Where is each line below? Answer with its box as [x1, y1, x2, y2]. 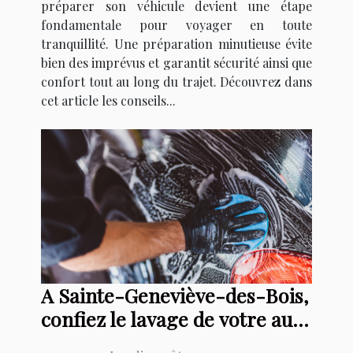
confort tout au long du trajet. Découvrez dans [41, 72, 312, 90]
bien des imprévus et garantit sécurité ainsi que [41, 54, 312, 71]
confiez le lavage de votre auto [41, 306, 310, 333]
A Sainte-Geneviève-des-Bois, [41, 282, 308, 309]
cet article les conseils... [41, 91, 176, 109]
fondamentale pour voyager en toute [41, 16, 312, 33]
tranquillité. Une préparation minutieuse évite [41, 35, 312, 52]
